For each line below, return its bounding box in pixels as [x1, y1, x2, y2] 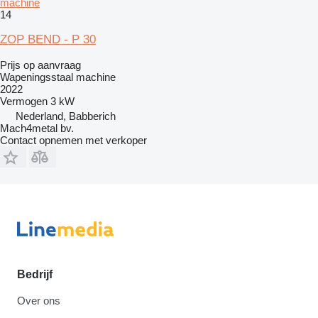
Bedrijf [17, 268, 53, 280]
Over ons [17, 295, 60, 307]
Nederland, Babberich [16, 109, 116, 122]
